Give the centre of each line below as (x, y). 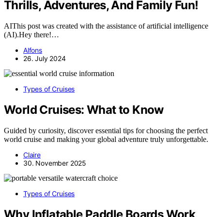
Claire (32, 155)
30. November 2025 (55, 163)
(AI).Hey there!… (31, 35)
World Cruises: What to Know (84, 110)
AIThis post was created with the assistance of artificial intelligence (106, 26)
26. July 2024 (45, 59)
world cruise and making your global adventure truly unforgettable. (106, 139)
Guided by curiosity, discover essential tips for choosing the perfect (106, 131)
